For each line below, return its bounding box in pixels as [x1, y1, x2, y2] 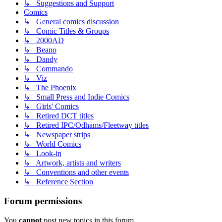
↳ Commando [24, 64, 73, 73]
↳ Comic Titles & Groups [24, 27, 109, 36]
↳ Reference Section [24, 177, 93, 186]
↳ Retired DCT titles [24, 111, 94, 120]
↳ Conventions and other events [24, 168, 129, 177]
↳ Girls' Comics [24, 102, 79, 111]
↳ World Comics [24, 140, 81, 149]
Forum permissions [4, 196, 82, 207]
